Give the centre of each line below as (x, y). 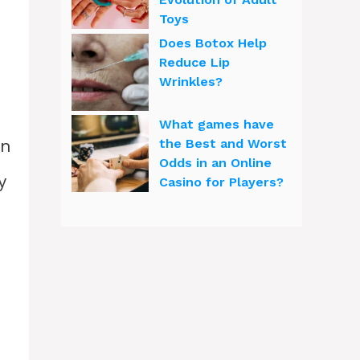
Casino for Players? (221, 182)
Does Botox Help (213, 43)
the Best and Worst (223, 143)
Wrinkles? (191, 82)
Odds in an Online (215, 163)
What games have (217, 124)
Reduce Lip (194, 62)
